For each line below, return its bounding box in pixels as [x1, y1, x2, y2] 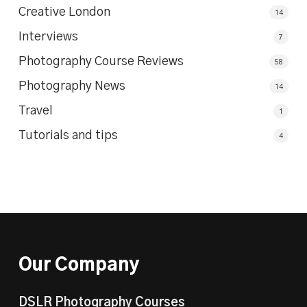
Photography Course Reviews [18, 55, 184, 68]
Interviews [18, 30, 78, 43]
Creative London [18, 5, 110, 19]
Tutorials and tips [18, 129, 118, 142]
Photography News [18, 79, 125, 93]
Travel [18, 104, 53, 117]
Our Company [18, 256, 139, 274]
